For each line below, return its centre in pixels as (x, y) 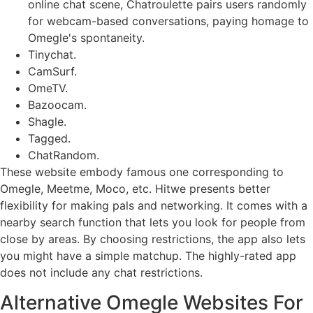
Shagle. (47, 122)
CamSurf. (52, 72)
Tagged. (49, 139)
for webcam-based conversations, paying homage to (168, 21)
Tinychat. (52, 55)
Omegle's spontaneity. (86, 38)
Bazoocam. (57, 105)
